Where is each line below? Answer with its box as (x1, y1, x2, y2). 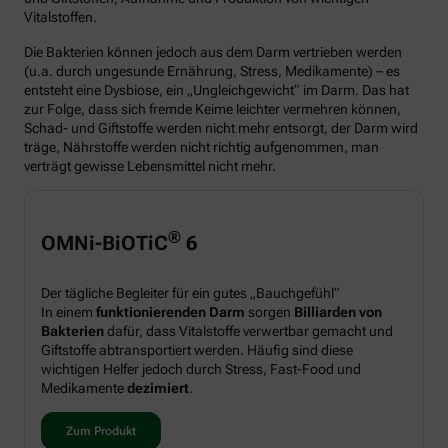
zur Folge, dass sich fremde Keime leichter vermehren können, (24, 101, 401, 118)
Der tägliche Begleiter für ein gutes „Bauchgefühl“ (41, 285, 340, 302)
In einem (41, 304, 96, 321)
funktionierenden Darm (96, 304, 245, 321)
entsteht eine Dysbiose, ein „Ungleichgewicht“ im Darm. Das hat (24, 82, 409, 99)
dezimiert (127, 380, 189, 397)
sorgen (245, 304, 294, 321)
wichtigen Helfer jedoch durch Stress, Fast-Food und (41, 361, 361, 378)
